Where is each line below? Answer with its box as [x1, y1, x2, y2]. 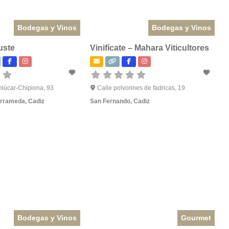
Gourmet [180, 213, 211, 222]
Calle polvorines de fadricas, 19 [97, 84, 185, 92]
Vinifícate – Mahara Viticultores [90, 43, 210, 53]
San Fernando [90, 98, 131, 105]
